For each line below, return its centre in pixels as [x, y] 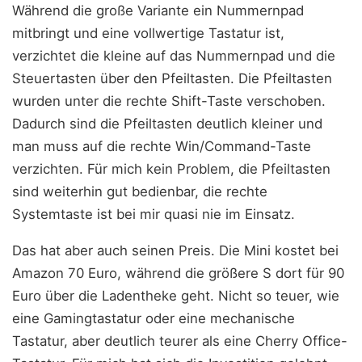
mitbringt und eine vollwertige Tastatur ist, [148, 34]
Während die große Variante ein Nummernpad [158, 11]
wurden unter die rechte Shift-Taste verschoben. [169, 101]
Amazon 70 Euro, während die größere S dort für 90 [178, 274]
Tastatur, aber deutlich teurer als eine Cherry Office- [180, 341]
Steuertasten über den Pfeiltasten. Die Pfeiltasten [172, 79]
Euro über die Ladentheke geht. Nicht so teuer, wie [176, 296]
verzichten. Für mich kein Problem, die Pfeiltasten [171, 169]
